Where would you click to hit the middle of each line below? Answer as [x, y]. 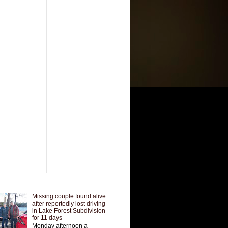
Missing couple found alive [69, 196]
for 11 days [47, 218]
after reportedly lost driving [68, 203]
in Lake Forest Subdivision [68, 210]
